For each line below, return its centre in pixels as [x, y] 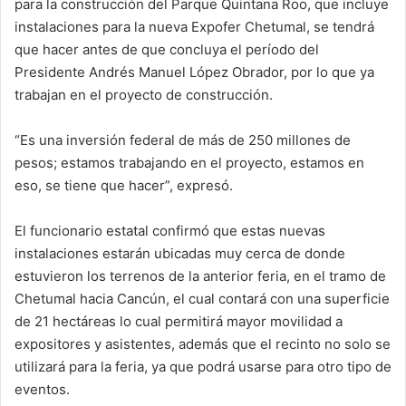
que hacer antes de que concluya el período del [167, 49]
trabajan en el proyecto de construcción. [144, 94]
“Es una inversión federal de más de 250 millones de [183, 140]
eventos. [42, 389]
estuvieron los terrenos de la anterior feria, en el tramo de [200, 275]
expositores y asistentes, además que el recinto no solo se [203, 343]
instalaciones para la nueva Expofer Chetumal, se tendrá [194, 26]
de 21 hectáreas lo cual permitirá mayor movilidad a [179, 321]
